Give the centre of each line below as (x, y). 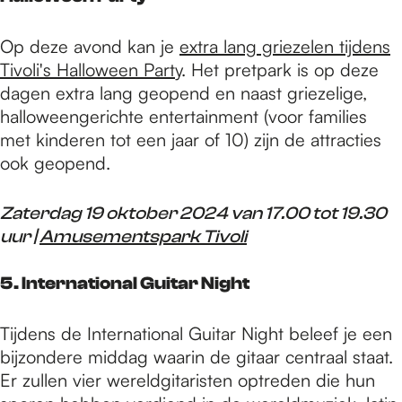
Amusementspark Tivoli (143, 236)
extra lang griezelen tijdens (285, 46)
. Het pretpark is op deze (280, 69)
